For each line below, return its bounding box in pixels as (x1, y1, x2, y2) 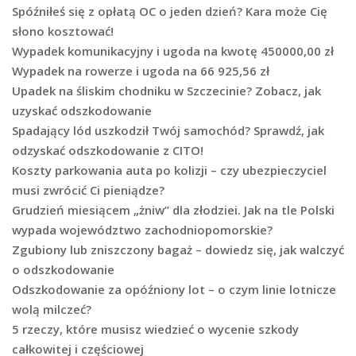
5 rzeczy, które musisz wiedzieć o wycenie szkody (12, 321, 299, 338)
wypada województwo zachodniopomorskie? (12, 222, 273, 238)
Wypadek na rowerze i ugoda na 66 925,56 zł (12, 63, 269, 79)
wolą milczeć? (12, 301, 91, 318)
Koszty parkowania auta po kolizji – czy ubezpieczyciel (12, 162, 327, 179)
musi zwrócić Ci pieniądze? (12, 182, 164, 199)
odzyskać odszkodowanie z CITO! (12, 142, 203, 159)
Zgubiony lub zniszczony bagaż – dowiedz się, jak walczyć (12, 242, 344, 258)
